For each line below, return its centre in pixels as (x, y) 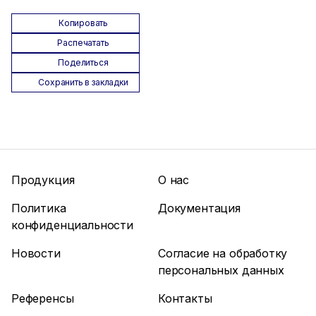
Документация (199, 208)
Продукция (43, 180)
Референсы (43, 298)
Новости (36, 253)
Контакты (185, 298)
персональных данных (221, 270)
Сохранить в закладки (83, 82)
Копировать (83, 23)
